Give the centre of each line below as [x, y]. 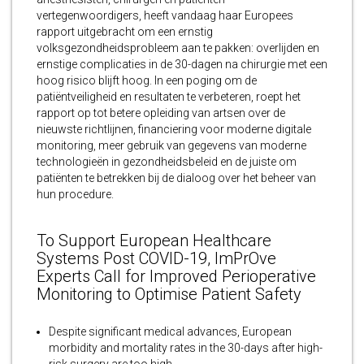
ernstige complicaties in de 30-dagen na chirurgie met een [182, 64]
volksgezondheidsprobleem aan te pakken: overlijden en [178, 48]
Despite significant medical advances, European [170, 331]
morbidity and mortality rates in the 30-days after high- [186, 347]
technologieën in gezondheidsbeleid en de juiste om [167, 161]
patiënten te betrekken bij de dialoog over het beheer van [176, 178]
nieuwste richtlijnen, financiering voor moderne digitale [174, 129]
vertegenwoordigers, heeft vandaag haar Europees [165, 15]
